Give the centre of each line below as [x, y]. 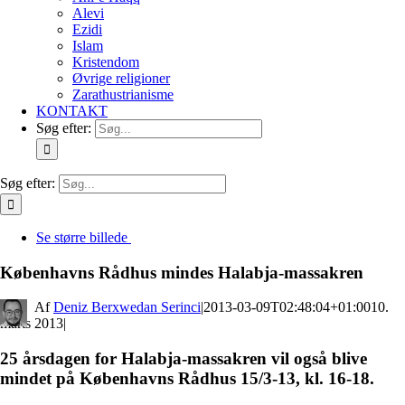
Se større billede [82, 237]
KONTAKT [72, 111]
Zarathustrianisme [123, 94]
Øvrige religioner [121, 78]
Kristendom [106, 62]
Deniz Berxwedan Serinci [127, 307]
